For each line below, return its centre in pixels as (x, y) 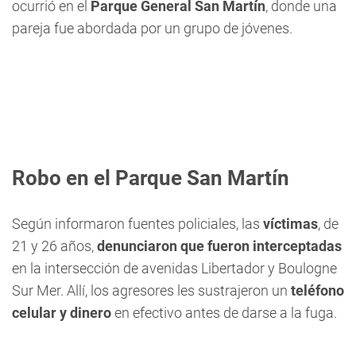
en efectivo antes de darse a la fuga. (224, 313)
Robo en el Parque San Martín (151, 178)
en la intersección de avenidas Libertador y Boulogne (174, 268)
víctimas (290, 224)
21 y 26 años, (54, 246)
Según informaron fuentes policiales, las (137, 224)
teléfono (317, 290)
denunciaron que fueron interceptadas (219, 246)
